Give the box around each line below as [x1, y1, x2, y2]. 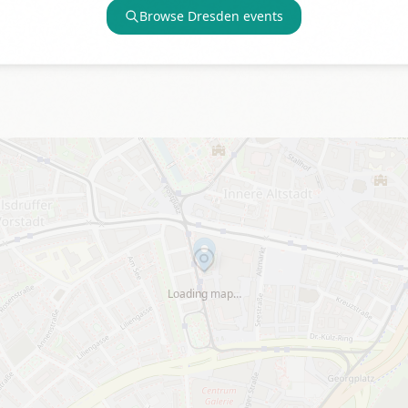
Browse [139, 7, 188, 25]
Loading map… [167, 286, 241, 301]
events [240, 7, 283, 25]
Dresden [188, 7, 240, 25]
